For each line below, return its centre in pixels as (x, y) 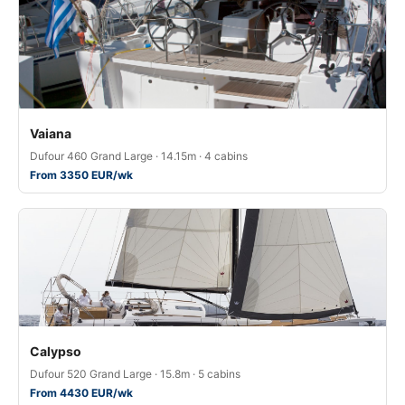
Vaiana (51, 133)
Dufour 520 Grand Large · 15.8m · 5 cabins (135, 374)
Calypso (56, 351)
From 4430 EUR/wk (81, 393)
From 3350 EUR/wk (81, 175)
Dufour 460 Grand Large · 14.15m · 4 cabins (139, 156)
